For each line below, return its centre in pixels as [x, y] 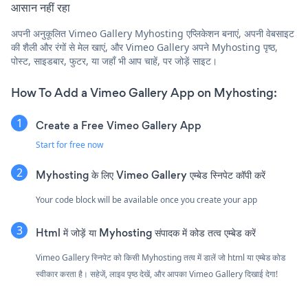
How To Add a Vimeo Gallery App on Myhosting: [144, 92]
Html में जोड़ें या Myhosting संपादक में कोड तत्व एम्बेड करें [146, 232]
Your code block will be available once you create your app [146, 199]
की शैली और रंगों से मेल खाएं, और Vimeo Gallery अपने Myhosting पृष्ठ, [144, 47]
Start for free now [69, 144]
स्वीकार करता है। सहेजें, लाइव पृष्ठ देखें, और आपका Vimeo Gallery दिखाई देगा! [157, 274]
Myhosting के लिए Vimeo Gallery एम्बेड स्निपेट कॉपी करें [151, 175]
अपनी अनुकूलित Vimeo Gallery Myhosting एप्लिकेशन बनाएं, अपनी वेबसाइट [153, 33]
